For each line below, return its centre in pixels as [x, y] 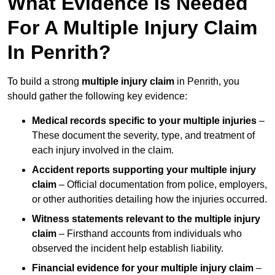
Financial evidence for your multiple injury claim [143, 268]
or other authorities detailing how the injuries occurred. [149, 199]
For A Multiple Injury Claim [132, 28]
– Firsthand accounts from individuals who [149, 234]
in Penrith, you [207, 82]
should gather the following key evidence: [97, 96]
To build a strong [45, 82]
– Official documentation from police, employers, [162, 185]
